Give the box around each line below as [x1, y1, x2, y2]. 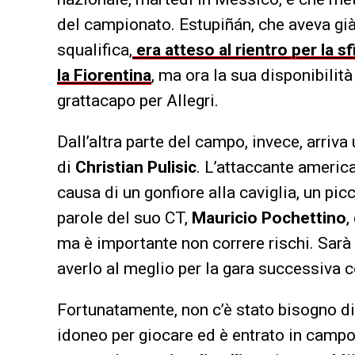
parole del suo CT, [57, 208, 192, 227]
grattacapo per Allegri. [57, 90, 219, 110]
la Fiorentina [57, 65, 151, 85]
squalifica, [57, 40, 132, 59]
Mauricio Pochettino [192, 208, 346, 227]
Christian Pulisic [75, 157, 197, 177]
